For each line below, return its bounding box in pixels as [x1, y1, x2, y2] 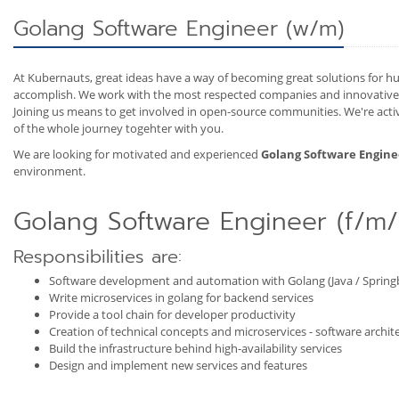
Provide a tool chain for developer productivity [49, 306, 296, 322]
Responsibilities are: [13, 243, 182, 270]
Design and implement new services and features [49, 357, 307, 373]
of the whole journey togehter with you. [13, 120, 224, 136]
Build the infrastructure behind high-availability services [49, 340, 342, 356]
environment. [13, 163, 85, 179]
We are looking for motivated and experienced [13, 146, 261, 162]
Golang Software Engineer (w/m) [13, 12, 344, 45]
